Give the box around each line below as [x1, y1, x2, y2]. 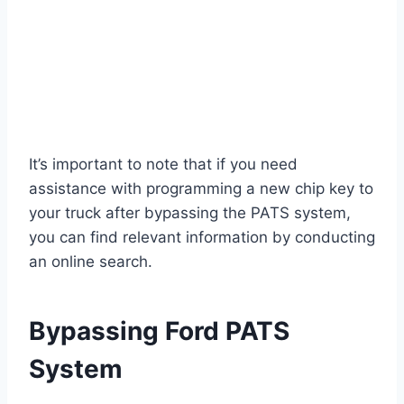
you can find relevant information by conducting [29, 228, 375, 247]
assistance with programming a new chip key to [29, 179, 373, 198]
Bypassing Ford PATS [29, 316, 289, 347]
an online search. [29, 252, 152, 271]
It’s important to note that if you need [29, 155, 298, 174]
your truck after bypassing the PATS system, [29, 204, 351, 223]
